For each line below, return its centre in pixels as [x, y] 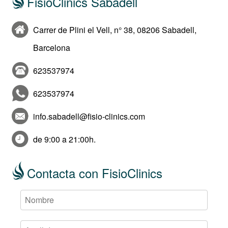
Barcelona [52, 48]
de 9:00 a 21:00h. [64, 139]
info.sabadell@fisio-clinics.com [89, 117]
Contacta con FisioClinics [95, 173]
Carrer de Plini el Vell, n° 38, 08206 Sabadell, [115, 30]
